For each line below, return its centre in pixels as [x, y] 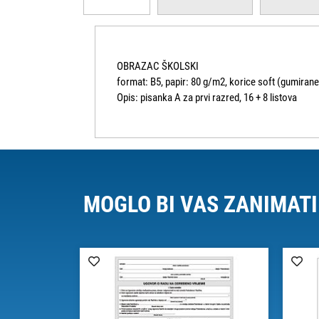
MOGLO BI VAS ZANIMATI [200, 205]
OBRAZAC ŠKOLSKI [158, 67]
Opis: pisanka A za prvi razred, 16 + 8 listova [207, 98]
